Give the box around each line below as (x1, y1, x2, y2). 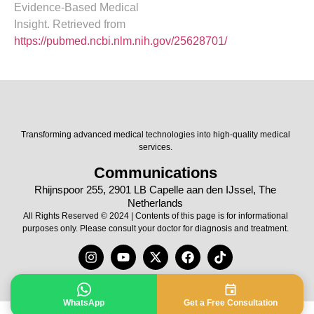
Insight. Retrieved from (14, 18, 125, 30)
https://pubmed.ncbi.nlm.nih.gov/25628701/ (14, 34, 227, 47)
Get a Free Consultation (183, 298, 278, 308)
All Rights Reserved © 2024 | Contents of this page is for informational (22, 211, 288, 221)
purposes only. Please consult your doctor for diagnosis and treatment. (22, 224, 289, 234)
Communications (93, 164, 217, 182)
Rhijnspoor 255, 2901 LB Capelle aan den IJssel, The (34, 184, 277, 196)
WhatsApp (63, 298, 104, 308)
